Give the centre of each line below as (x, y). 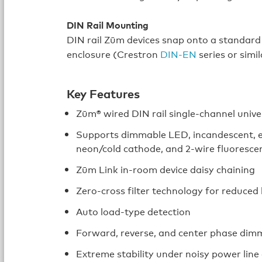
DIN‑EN (179, 54)
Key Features (104, 93)
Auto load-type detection (134, 211)
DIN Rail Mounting (108, 25)
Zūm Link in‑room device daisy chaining (166, 169)
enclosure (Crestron (114, 54)
